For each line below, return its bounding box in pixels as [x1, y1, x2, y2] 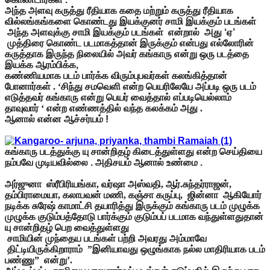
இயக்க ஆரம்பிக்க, [5, 59, 78, 70]
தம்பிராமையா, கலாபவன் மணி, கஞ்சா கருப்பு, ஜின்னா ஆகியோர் [5, 189, 262, 200]
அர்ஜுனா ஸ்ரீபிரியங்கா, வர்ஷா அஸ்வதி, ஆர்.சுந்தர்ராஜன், [5, 178, 231, 189]
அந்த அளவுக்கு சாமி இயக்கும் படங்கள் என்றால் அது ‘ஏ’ [5, 27, 235, 37]
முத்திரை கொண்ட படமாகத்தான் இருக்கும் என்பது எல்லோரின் [5, 37, 254, 48]
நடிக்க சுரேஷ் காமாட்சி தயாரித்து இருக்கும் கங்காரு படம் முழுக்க [5, 200, 260, 211]
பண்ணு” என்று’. [5, 254, 72, 265]
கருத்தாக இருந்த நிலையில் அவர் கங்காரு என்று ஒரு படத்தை [5, 48, 249, 59]
